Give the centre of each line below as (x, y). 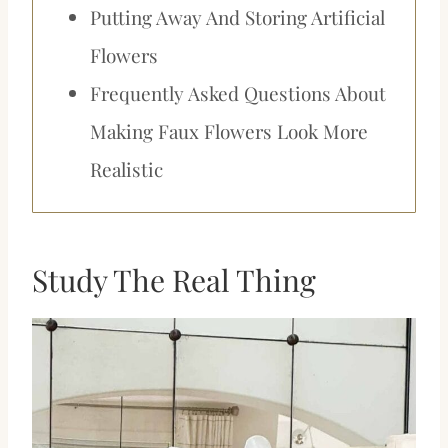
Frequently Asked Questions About (238, 92)
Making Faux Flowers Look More (229, 130)
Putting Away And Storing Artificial (238, 16)
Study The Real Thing (174, 279)
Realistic (127, 168)
